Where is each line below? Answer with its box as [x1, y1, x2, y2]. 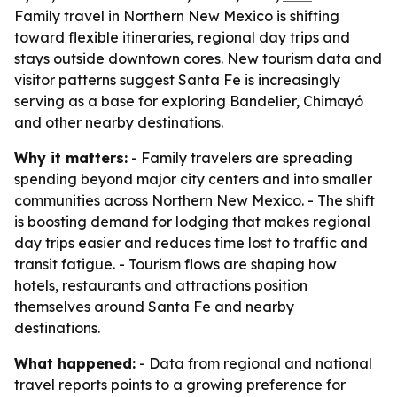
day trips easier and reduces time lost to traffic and [14, 234, 368, 252]
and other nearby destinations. [14, 113, 223, 131]
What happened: [14, 354, 136, 372]
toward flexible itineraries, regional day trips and [14, 28, 350, 46]
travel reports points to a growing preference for [14, 376, 346, 393]
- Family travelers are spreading [128, 149, 353, 167]
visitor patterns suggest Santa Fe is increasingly [14, 71, 340, 89]
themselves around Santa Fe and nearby [14, 298, 294, 315]
